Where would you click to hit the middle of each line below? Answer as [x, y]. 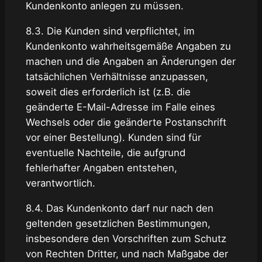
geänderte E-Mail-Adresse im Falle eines [120, 107]
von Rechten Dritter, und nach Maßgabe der [127, 254]
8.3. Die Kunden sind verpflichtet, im [110, 31]
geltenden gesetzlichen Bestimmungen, [118, 223]
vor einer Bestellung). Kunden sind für [113, 137]
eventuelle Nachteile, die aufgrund [105, 152]
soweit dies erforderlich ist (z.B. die [108, 92]
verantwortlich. [60, 183]
